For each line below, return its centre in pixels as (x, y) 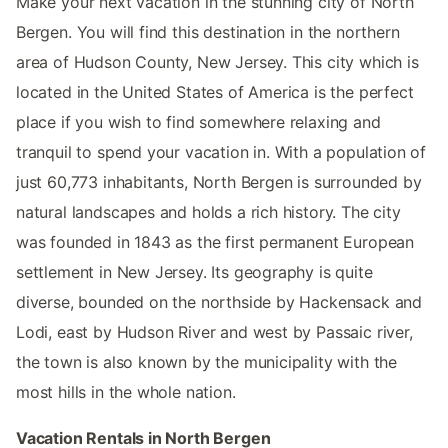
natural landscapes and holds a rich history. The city (208, 211)
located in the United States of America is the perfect (215, 91)
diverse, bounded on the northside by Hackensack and (219, 301)
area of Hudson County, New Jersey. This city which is (217, 61)
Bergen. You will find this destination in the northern (208, 31)
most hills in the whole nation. (126, 391)
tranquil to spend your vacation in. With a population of (221, 151)
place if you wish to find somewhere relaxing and (198, 121)
